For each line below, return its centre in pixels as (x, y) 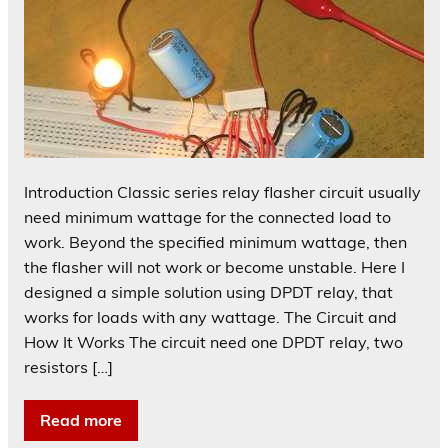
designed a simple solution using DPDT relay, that (208, 291)
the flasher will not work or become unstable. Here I (214, 266)
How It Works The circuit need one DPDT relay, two (213, 341)
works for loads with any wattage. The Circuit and (210, 316)
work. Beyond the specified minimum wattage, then (215, 241)
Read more (81, 419)
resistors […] (68, 366)
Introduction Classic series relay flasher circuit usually (222, 191)
